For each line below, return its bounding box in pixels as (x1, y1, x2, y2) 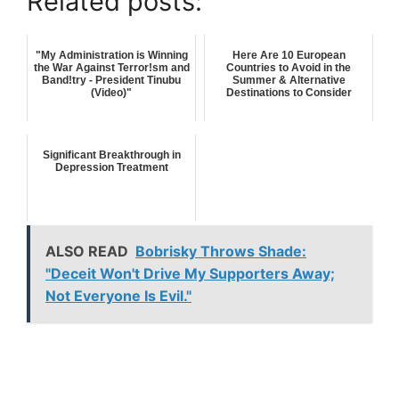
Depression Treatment (54, 160, 168, 174)
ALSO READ (45, 241, 128, 260)
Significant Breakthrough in (42, 148, 181, 161)
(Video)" (91, 85, 132, 99)
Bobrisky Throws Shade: (135, 241, 306, 260)
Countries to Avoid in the (226, 61, 351, 74)
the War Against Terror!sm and (33, 61, 190, 74)
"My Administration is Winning (35, 48, 188, 61)
